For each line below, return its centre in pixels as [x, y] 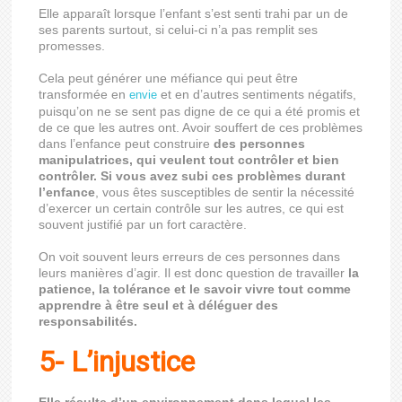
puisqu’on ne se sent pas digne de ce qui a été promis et [200, 111]
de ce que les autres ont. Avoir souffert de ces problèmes [201, 127]
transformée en [84, 94]
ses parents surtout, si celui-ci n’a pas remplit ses [179, 30]
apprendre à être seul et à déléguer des [159, 305]
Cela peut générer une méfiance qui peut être [169, 78]
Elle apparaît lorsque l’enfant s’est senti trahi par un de [194, 13]
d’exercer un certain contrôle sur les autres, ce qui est [192, 208]
